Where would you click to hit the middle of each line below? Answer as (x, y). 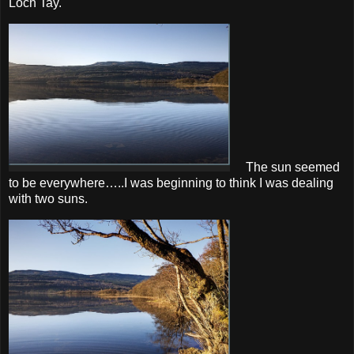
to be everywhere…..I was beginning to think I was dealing (171, 183)
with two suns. (48, 198)
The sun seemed (285, 167)
